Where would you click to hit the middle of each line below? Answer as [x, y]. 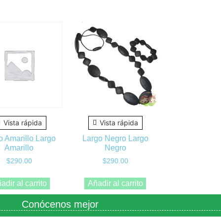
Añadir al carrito [115, 183]
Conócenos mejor [60, 204]
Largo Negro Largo [115, 139]
